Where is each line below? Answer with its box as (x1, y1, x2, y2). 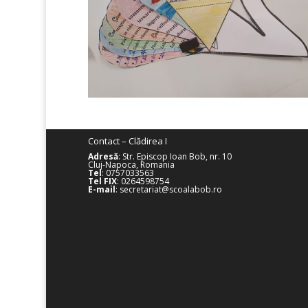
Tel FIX (87, 175, 117, 188)
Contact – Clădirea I (87, 135, 167, 148)
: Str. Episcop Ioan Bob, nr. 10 (118, 151, 232, 163)
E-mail (87, 184, 115, 196)
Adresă (87, 151, 118, 163)
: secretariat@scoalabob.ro (115, 184, 222, 196)
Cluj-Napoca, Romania (87, 159, 175, 171)
